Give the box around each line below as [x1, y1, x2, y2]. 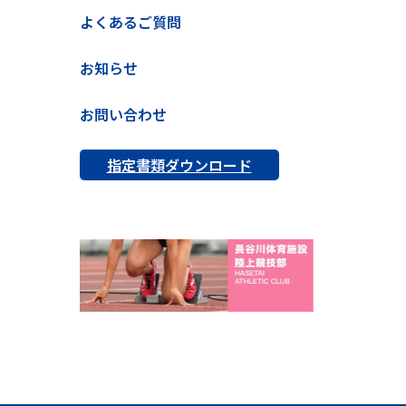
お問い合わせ [79, 103, 167, 125]
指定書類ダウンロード [106, 154, 252, 176]
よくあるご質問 [79, 11, 181, 33]
